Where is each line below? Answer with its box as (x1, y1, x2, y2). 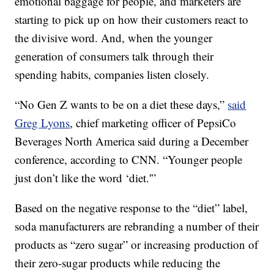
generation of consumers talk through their (15, 48, 214, 64)
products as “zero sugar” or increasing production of (15, 237, 259, 253)
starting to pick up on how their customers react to (15, 12, 249, 28)
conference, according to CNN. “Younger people (15, 152, 243, 168)
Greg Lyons (15, 115, 70, 131)
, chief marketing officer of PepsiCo (70, 115, 237, 131)
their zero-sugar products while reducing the (15, 255, 221, 271)
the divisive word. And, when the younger (15, 30, 213, 46)
